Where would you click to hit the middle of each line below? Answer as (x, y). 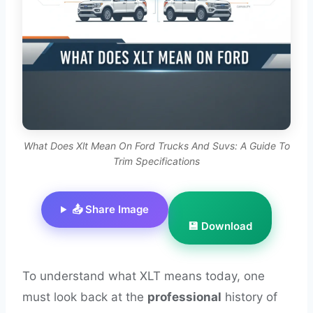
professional (184, 297)
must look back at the (85, 297)
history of (249, 297)
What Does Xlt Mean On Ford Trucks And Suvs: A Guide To (156, 146)
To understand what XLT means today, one (144, 276)
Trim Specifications (156, 161)
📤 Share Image (110, 209)
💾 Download (220, 226)
